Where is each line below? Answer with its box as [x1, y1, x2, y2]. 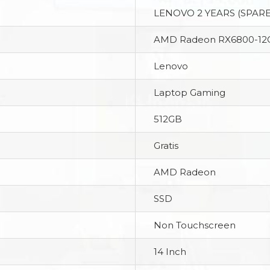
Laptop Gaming [154, 87, 225, 99]
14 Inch [154, 246, 186, 258]
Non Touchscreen [154, 219, 236, 231]
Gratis [154, 140, 178, 152]
